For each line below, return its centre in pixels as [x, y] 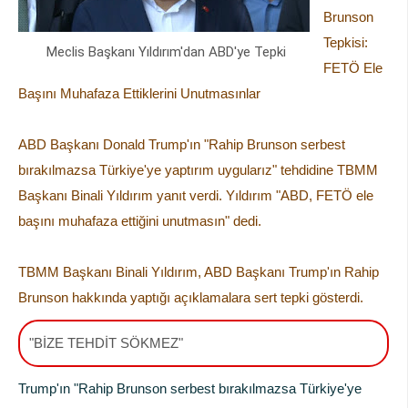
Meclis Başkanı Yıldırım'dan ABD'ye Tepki [164, 51]
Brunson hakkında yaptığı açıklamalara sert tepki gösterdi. [191, 297]
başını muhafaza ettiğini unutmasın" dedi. [140, 220]
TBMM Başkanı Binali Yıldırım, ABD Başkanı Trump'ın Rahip [199, 271]
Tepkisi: [346, 42]
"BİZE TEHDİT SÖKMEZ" [106, 342]
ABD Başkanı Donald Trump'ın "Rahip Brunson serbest [182, 144]
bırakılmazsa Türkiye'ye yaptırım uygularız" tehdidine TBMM [198, 169]
